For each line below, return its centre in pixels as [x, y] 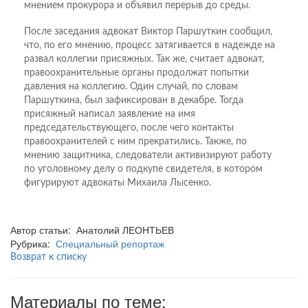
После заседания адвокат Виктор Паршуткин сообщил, [148, 31]
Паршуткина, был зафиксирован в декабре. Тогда [134, 100]
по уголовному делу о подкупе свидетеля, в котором [143, 169]
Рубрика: [33, 243]
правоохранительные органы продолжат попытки [136, 73]
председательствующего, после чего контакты [129, 128]
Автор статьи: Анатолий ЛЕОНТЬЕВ [92, 229]
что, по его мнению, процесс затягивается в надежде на [150, 45]
